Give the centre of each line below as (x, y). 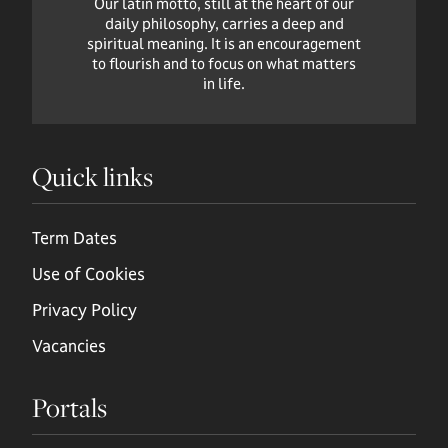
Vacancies (69, 346)
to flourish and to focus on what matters (224, 64)
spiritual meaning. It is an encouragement (224, 44)
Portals (69, 408)
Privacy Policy (84, 310)
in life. (224, 84)
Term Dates (74, 238)
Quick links (92, 177)
